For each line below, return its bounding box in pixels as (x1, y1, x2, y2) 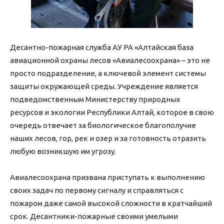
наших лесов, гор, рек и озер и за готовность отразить (10, 134, 206, 143)
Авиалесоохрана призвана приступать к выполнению (10, 173, 205, 182)
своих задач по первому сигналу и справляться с (10, 186, 183, 195)
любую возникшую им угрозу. (10, 147, 116, 156)
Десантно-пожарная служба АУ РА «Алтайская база (10, 43, 193, 52)
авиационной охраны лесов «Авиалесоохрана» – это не (10, 56, 210, 65)
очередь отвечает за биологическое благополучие (10, 121, 196, 130)
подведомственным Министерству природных (10, 95, 180, 104)
